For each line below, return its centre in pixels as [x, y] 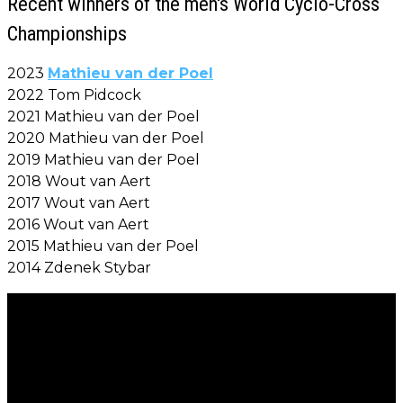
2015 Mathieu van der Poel [103, 246]
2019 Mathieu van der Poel [103, 159]
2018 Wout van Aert [79, 181]
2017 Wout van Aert [79, 202]
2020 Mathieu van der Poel [106, 138]
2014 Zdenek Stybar [79, 267]
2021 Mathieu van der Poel [103, 116]
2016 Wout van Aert [78, 224]
